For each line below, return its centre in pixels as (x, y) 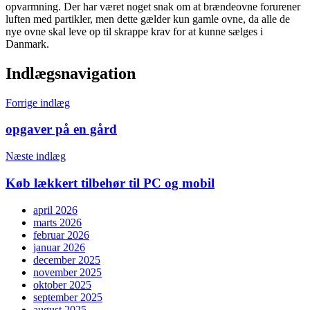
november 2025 (67, 272)
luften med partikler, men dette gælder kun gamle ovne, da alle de (148, 19)
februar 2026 (61, 235)
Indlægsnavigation (71, 73)
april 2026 (55, 210)
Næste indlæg (36, 156)
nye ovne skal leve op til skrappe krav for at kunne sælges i (134, 31)
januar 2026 (59, 247)
